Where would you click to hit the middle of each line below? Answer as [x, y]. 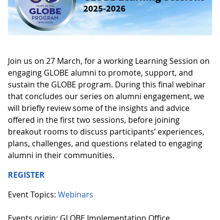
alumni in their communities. [62, 155]
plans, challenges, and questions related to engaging [105, 143]
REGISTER [26, 175]
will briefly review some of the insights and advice [99, 108]
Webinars [76, 194]
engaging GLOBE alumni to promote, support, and [100, 72]
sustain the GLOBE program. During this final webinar [107, 84]
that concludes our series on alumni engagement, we [106, 96]
